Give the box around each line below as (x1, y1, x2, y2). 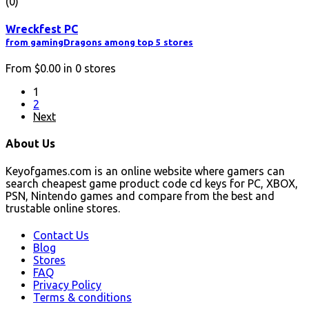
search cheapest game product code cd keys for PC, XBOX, (6, 177, 298, 190)
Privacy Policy (33, 278, 101, 291)
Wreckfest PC (6, 22, 78, 35)
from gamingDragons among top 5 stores (6, 37, 193, 48)
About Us (6, 137, 55, 150)
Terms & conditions (33, 290, 132, 303)
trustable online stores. (6, 201, 120, 215)
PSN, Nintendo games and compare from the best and (6, 189, 275, 202)
